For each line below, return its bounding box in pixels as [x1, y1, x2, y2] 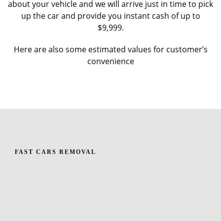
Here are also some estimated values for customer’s [13, 43, 208, 55]
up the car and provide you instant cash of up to [21, 10, 200, 21]
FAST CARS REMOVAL [15, 148, 96, 155]
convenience [87, 55, 134, 67]
